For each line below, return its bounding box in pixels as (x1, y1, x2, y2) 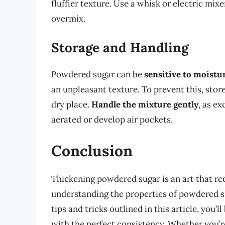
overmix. (51, 13, 85, 24)
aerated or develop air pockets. (51, 114, 173, 126)
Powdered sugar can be (51, 69, 144, 80)
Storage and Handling (51, 39, 188, 56)
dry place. (51, 99, 91, 110)
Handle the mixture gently (91, 99, 198, 110)
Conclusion (51, 141, 133, 160)
